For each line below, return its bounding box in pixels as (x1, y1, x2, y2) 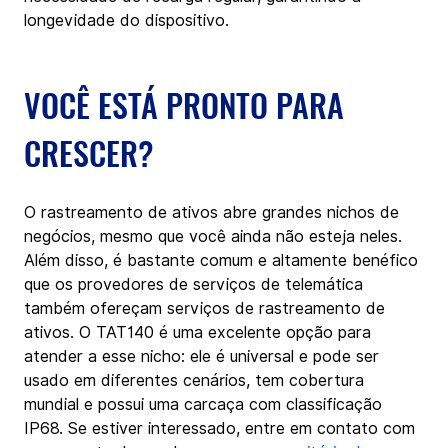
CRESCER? (24, 128, 154, 176)
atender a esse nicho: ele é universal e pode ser (24, 346, 384, 366)
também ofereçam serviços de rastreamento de (24, 298, 390, 318)
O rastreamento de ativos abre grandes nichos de (24, 202, 404, 222)
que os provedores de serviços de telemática (24, 274, 368, 294)
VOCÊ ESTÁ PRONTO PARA (24, 80, 352, 128)
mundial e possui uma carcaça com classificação (24, 394, 387, 414)
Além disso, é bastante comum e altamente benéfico (24, 250, 423, 270)
